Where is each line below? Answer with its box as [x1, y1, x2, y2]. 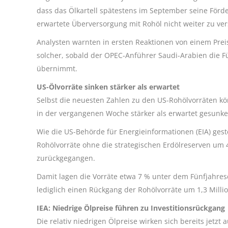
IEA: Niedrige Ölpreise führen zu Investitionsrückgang [37, 203, 225, 213]
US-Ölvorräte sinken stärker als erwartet [37, 81, 180, 92]
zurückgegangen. [37, 153, 95, 163]
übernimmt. [37, 63, 77, 73]
